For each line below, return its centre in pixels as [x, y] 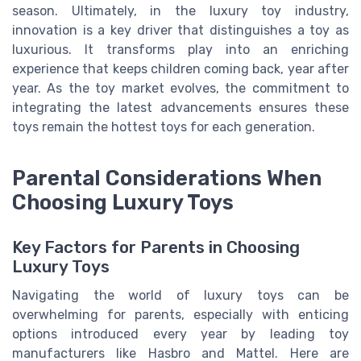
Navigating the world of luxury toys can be [180, 296]
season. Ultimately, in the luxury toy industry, [180, 11]
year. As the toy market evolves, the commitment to [180, 89]
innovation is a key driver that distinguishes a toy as [180, 31]
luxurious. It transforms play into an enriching [180, 50]
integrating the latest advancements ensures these [180, 108]
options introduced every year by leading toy [180, 334]
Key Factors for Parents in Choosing [156, 248]
